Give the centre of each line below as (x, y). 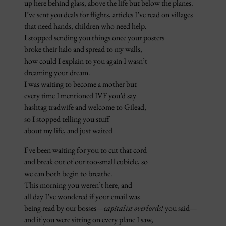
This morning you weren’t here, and (78, 185)
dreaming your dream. (57, 73)
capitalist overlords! (134, 208)
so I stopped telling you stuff (67, 119)
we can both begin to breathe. (68, 174)
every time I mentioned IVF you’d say (80, 96)
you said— (180, 208)
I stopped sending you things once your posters (94, 38)
